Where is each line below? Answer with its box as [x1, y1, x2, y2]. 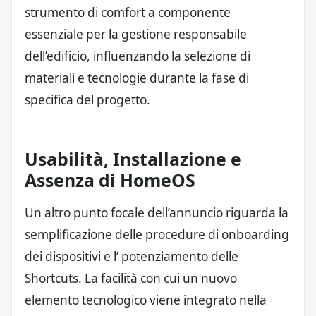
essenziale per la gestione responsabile [25, 25, 247, 42]
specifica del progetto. [25, 91, 150, 108]
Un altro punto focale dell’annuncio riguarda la [25, 205, 288, 221]
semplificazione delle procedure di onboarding [25, 226, 289, 243]
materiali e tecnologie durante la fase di [25, 69, 249, 86]
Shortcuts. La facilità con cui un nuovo [25, 270, 237, 287]
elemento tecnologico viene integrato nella [25, 292, 267, 309]
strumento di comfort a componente [25, 4, 231, 20]
